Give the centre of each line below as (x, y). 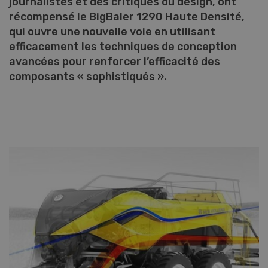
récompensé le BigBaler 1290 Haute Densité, (127, 17)
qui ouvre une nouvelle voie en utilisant (112, 32)
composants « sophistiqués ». (89, 77)
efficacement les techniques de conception (123, 47)
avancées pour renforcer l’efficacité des (115, 62)
